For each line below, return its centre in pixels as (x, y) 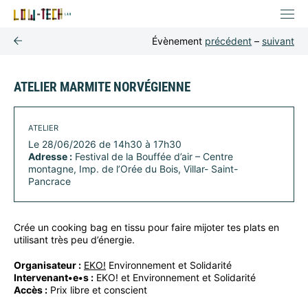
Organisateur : (47, 265)
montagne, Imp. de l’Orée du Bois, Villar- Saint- (133, 168)
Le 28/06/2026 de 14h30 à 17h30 (105, 144)
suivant (278, 41)
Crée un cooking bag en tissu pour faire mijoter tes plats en (146, 228)
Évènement (178, 41)
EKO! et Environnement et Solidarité (175, 277)
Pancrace (49, 181)
